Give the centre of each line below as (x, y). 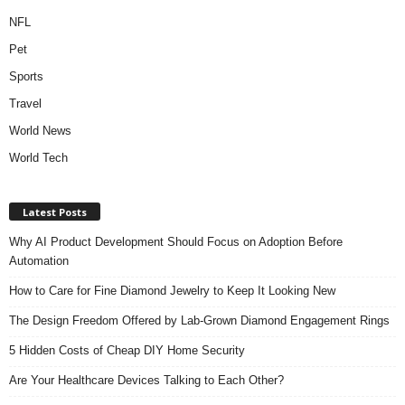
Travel (25, 104)
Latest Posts (55, 212)
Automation (39, 261)
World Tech (38, 158)
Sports (26, 77)
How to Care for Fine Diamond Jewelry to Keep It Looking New (172, 291)
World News (40, 131)
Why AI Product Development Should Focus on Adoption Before (176, 242)
